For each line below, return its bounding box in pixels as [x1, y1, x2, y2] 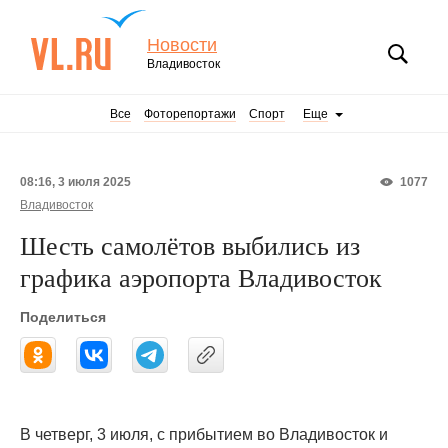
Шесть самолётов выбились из [20, 228, 360, 262]
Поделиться [20, 309, 106, 325]
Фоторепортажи [144, 107, 236, 121]
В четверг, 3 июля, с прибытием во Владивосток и [20, 426, 388, 443]
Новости [147, 35, 217, 55]
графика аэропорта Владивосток [20, 260, 382, 294]
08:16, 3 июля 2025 [20, 175, 131, 189]
